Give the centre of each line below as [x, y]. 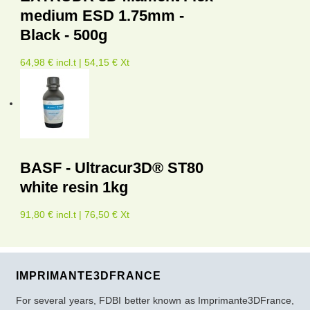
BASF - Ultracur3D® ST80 [112, 168]
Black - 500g [64, 35]
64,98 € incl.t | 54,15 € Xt [75, 63]
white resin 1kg [74, 188]
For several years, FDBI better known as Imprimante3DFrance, [155, 301]
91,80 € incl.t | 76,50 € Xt [75, 215]
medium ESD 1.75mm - [102, 16]
